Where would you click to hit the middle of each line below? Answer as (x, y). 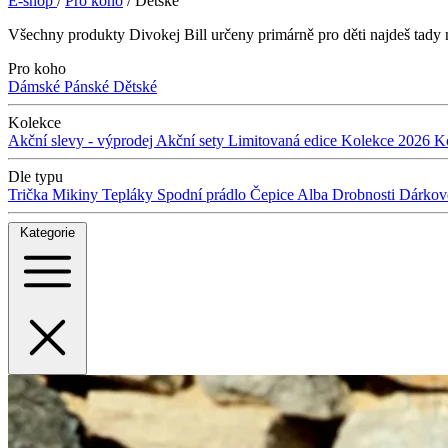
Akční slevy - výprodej (82, 141)
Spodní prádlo (203, 195)
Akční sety (192, 141)
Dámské (36, 87)
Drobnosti (365, 195)
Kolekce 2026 (387, 141)
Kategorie (47, 233)
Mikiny (77, 195)
